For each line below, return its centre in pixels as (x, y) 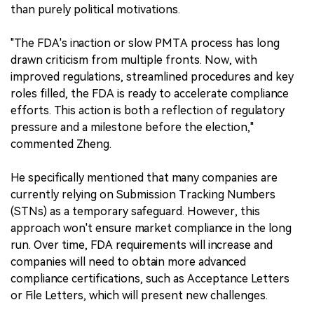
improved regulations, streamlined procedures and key (152, 76)
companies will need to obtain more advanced (128, 261)
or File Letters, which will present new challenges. (139, 295)
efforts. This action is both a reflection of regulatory (148, 110)
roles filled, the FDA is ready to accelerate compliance (150, 93)
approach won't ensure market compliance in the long (151, 228)
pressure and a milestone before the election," (132, 127)
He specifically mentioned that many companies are (144, 177)
